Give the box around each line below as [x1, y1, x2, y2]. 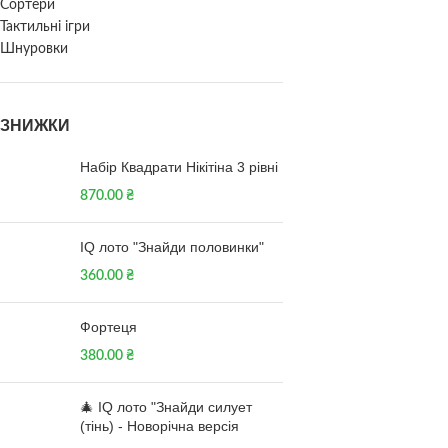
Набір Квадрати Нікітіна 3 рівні [80, 159, 278, 175]
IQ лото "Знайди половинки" [80, 239, 264, 255]
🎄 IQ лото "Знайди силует [80, 399, 252, 415]
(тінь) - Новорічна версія [80, 418, 239, 434]
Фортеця [80, 319, 137, 335]
